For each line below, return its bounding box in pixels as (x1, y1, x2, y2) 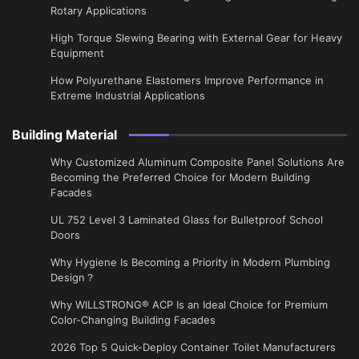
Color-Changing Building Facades (50, 313, 216, 326)
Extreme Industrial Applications (50, 88, 205, 102)
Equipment (50, 46, 104, 59)
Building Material (12, 126, 117, 143)
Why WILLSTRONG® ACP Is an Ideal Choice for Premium (50, 297, 328, 311)
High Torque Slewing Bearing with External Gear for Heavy (50, 30, 342, 44)
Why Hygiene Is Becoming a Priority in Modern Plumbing (50, 255, 330, 268)
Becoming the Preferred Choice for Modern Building (50, 170, 310, 184)
